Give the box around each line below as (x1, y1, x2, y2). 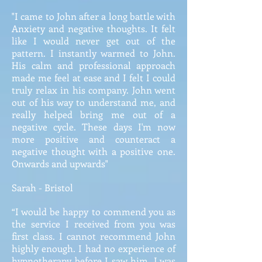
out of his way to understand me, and (12, 96, 175, 108)
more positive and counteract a (12, 133, 175, 145)
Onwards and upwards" (12, 157, 108, 170)
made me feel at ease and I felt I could (12, 71, 175, 84)
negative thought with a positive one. (12, 145, 175, 157)
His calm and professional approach (12, 59, 175, 71)
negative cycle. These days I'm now (12, 120, 175, 133)
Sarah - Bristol (12, 181, 78, 194)
